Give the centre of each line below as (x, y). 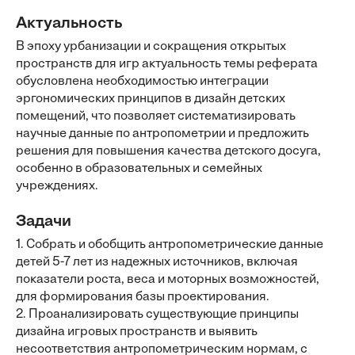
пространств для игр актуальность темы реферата (167, 64)
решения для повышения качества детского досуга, (168, 151)
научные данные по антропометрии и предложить (162, 134)
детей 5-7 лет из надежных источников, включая (157, 262)
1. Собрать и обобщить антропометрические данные (170, 245)
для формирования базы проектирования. (143, 297)
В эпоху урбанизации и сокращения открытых (151, 47)
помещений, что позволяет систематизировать (156, 116)
